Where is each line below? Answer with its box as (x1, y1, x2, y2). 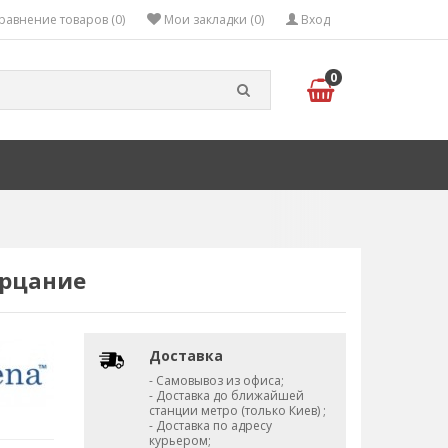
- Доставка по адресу (148, 417, 272, 434)
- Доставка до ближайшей (148, 387, 304, 404)
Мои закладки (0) (164, 11, 264, 28)
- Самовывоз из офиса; (148, 372, 284, 389)
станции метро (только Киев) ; (148, 402, 326, 419)
